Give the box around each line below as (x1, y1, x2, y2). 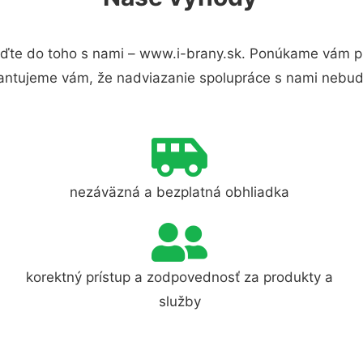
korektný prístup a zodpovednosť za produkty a (26, 268, 334, 285)
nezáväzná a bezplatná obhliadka (70, 183, 290, 200)
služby (158, 293, 201, 310)
